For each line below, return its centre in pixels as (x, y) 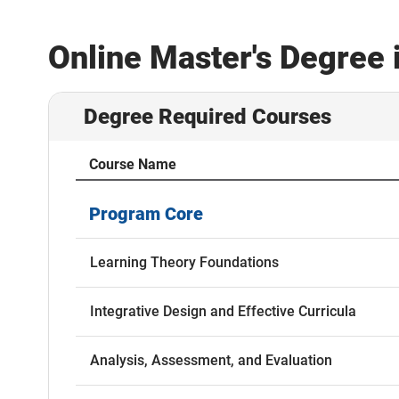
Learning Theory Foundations (184, 263)
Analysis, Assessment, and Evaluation (211, 361)
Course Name (132, 165)
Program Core (146, 214)
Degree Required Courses (207, 117)
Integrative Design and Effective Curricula (223, 312)
